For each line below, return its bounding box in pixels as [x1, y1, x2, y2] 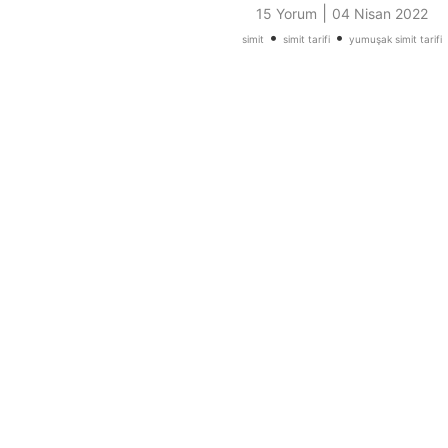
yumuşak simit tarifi [349, 33, 442, 46]
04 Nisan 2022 [332, 5, 428, 23]
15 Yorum [256, 5, 317, 23]
